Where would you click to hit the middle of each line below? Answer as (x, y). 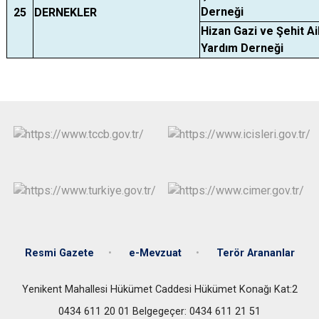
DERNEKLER (66, 12)
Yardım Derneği (242, 48)
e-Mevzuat (155, 253)
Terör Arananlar (255, 253)
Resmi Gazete (59, 253)
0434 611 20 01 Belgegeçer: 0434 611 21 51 (159, 311)
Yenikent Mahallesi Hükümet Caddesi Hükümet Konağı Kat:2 (159, 289)
